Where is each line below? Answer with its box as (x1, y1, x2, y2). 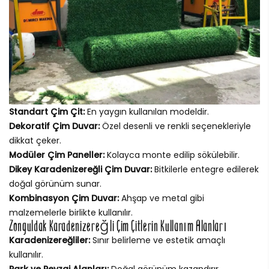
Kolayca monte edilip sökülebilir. (104, 148, 240, 161)
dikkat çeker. (9, 134, 61, 147)
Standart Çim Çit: (9, 105, 85, 118)
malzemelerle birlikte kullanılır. (9, 206, 133, 219)
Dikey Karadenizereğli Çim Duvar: (9, 163, 152, 175)
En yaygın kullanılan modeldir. (85, 105, 209, 118)
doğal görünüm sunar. (9, 177, 101, 190)
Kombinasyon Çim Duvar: (9, 192, 119, 204)
